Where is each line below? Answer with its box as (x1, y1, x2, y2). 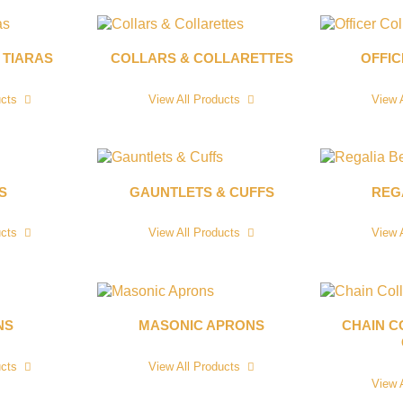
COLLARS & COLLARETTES (110, 51, 293, 67)
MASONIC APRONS (139, 318, 264, 334)
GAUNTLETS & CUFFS (129, 184, 274, 200)
